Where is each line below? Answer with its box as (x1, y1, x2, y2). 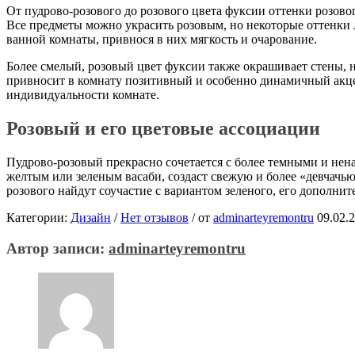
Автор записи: (6, 239, 109, 257)
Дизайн (71, 211, 111, 225)
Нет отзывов (120, 211, 189, 225)
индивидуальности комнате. (6, 88, 159, 102)
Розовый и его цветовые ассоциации (6, 118, 320, 139)
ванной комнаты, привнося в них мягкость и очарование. (6, 32, 317, 47)
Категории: (6, 211, 71, 225)
